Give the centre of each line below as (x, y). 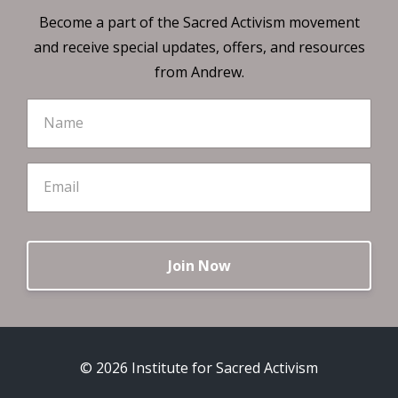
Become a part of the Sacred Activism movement (199, 23)
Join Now (199, 265)
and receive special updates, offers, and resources (199, 48)
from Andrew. (199, 72)
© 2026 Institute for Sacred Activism (199, 367)
